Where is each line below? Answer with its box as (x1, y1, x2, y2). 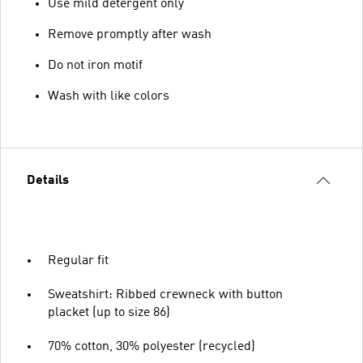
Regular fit (48, 254, 109, 267)
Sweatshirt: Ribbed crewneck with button (48, 288, 283, 301)
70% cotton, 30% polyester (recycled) (48, 340, 255, 353)
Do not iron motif (48, 59, 143, 72)
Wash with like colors (48, 90, 169, 103)
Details (27, 174, 69, 187)
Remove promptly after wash (48, 28, 211, 41)
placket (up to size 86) (48, 306, 170, 319)
